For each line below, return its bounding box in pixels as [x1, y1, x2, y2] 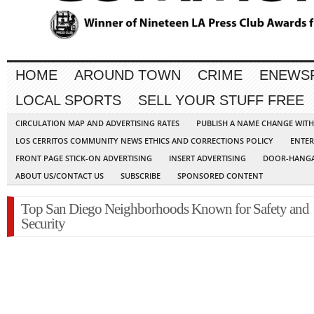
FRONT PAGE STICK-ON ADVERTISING [15, 153, 152, 164]
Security [21, 215, 65, 233]
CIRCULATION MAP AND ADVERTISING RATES [15, 118, 179, 129]
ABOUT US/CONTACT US [15, 170, 104, 182]
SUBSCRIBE [121, 170, 161, 182]
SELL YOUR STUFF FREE [138, 93, 304, 109]
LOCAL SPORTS [15, 93, 121, 109]
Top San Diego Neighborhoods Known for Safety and [21, 200, 309, 218]
